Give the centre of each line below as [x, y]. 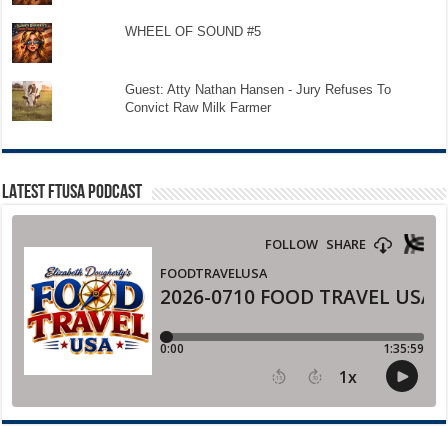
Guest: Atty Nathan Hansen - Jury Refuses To [257, 89]
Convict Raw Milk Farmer [197, 107]
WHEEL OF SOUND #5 [192, 31]
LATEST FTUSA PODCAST [72, 192]
